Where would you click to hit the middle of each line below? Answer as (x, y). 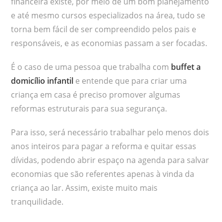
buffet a (186, 67)
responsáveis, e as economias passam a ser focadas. (109, 43)
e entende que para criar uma (130, 81)
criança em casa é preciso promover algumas (96, 94)
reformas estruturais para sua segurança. (89, 108)
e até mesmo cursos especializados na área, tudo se (108, 15)
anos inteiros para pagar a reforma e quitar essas (104, 146)
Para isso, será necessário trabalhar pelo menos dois (110, 132)
